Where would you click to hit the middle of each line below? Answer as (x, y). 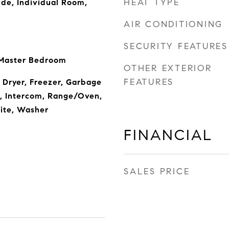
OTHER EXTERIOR (168, 68)
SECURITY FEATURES (176, 46)
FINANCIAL (168, 135)
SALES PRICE (157, 171)
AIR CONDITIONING (173, 24)
